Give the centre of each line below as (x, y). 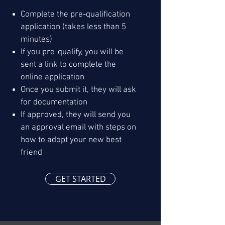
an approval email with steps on (78, 128)
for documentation (54, 103)
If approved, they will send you (76, 115)
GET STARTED (80, 179)
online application (52, 78)
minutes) (36, 40)
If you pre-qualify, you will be (72, 52)
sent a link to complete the (68, 65)
